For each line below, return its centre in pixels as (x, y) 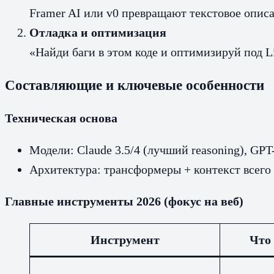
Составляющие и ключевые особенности (135, 85)
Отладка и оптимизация (98, 32)
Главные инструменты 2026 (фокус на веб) (124, 202)
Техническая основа (61, 118)
